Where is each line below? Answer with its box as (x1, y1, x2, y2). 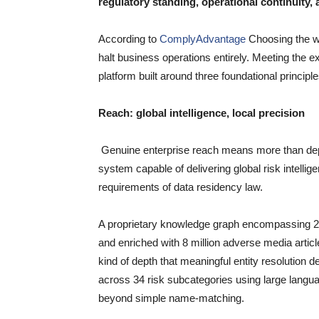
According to (98, 33, 159, 45)
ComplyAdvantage (159, 33, 246, 45)
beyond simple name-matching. (98, 292, 244, 304)
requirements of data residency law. (98, 181, 263, 193)
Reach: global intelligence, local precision (98, 107, 305, 119)
